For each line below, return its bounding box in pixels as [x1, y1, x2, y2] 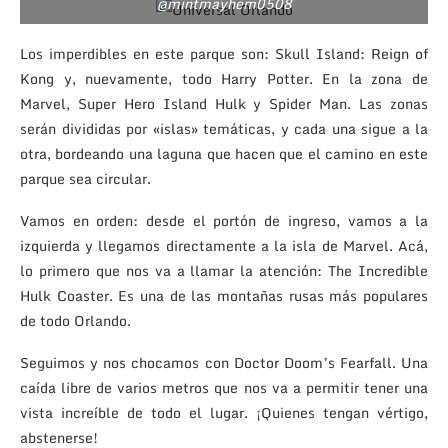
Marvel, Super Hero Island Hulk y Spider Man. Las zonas [20, 91, 428, 115]
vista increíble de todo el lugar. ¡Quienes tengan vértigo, [20, 400, 428, 424]
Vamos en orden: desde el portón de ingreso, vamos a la [20, 208, 428, 232]
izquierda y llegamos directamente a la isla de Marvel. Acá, [20, 233, 428, 257]
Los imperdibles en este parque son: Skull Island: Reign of [20, 41, 428, 65]
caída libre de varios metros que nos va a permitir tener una [20, 375, 428, 399]
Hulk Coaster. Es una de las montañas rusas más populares [20, 283, 428, 307]
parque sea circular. [20, 166, 151, 190]
